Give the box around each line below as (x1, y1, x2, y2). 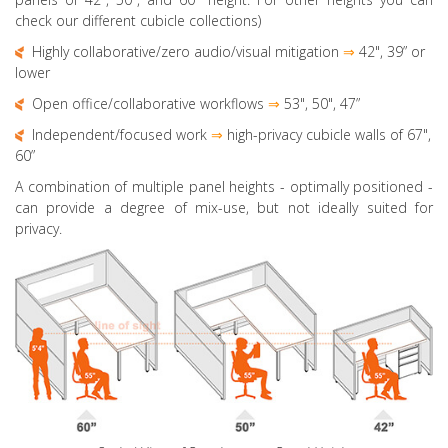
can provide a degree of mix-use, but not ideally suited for (15, 197, 433, 217)
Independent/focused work (32, 124, 211, 144)
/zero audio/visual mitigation (156, 41, 339, 61)
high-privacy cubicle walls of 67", (223, 124, 431, 144)
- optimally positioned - (275, 176, 434, 196)
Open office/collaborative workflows (32, 93, 264, 113)
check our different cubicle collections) (15, 10, 261, 30)
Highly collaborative (32, 41, 156, 61)
